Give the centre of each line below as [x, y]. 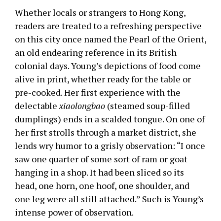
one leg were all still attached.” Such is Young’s [109, 199]
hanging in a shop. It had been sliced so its [99, 172]
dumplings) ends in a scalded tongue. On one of [110, 119]
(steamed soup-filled [147, 106]
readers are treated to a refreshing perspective [108, 26]
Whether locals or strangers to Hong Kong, [100, 12]
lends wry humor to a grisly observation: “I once [110, 146]
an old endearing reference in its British [96, 52]
